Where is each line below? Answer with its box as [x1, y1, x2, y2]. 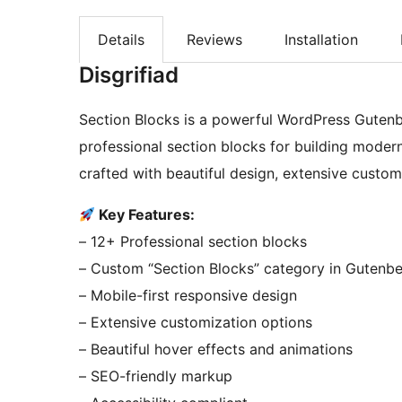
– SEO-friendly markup [79, 367, 232, 386]
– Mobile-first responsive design [79, 286, 297, 305]
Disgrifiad [79, 62, 179, 89]
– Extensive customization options [79, 313, 312, 332]
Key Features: [95, 205, 196, 224]
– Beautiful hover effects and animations [79, 340, 353, 359]
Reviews [187, 31, 242, 49]
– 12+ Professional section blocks [79, 232, 307, 251]
